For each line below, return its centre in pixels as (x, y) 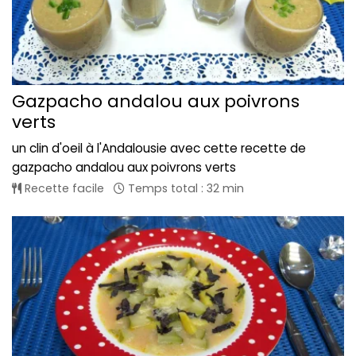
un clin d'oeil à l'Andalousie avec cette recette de (159, 148)
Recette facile (63, 188)
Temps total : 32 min (184, 188)
